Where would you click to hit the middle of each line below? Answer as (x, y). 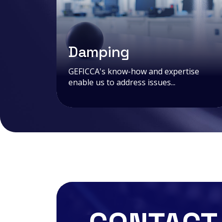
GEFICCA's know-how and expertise (134, 71)
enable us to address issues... (122, 82)
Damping (99, 52)
